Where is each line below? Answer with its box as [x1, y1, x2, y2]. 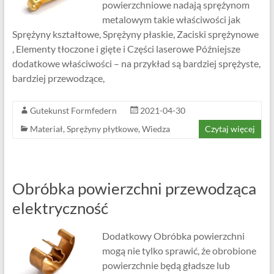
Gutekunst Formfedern [29, 105, 117, 116]
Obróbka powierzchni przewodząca [12, 179, 256, 199]
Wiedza [141, 124, 170, 135]
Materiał [29, 124, 63, 135]
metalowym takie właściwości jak [102, 13, 240, 26]
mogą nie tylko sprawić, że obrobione [102, 245, 256, 257]
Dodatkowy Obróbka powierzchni [102, 230, 245, 242]
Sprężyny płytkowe [66, 124, 138, 135]
